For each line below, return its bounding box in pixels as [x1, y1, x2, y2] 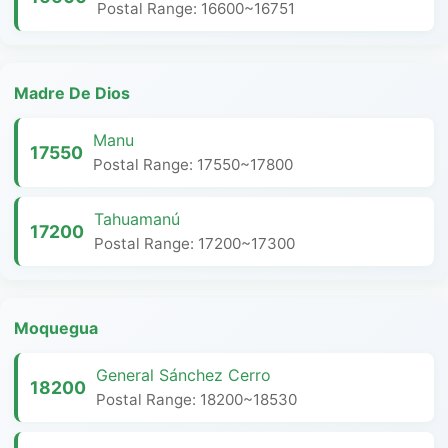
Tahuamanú [94, 209, 180, 229]
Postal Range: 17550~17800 [93, 155, 293, 174]
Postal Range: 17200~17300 [94, 234, 295, 253]
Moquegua [14, 318, 98, 338]
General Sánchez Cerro [96, 365, 271, 385]
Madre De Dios [14, 83, 130, 103]
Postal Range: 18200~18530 [96, 390, 297, 409]
